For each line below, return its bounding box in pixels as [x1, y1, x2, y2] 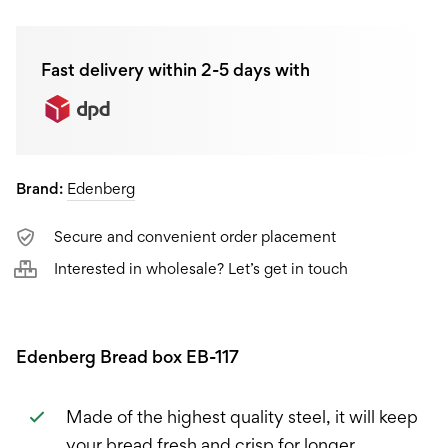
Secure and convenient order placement [54, 226, 337, 246]
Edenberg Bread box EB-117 [16, 345, 239, 367]
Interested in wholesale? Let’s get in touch [54, 258, 349, 278]
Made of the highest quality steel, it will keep [65, 405, 418, 427]
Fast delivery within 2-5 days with [41, 58, 310, 80]
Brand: [16, 178, 67, 198]
